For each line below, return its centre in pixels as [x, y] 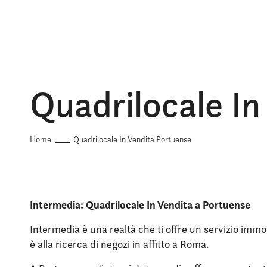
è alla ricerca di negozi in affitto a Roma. [119, 244]
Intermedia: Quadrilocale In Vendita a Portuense [140, 205]
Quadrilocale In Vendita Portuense [132, 139]
